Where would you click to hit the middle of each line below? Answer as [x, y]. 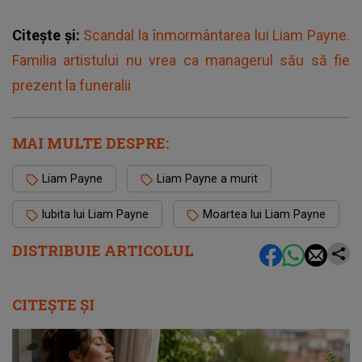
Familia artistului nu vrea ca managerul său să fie [181, 61]
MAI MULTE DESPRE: [90, 143]
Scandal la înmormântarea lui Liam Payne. [217, 36]
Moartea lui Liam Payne [264, 215]
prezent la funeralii [72, 86]
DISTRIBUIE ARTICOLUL [103, 251]
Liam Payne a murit [207, 179]
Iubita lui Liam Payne [95, 215]
